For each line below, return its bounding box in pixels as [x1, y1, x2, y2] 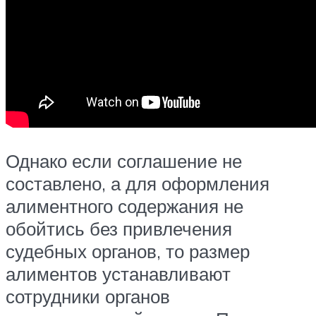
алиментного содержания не [6, 195, 243, 218]
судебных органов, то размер [6, 240, 250, 263]
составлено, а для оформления [6, 172, 269, 195]
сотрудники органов [6, 285, 170, 308]
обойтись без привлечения [6, 217, 232, 241]
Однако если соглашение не [6, 150, 242, 173]
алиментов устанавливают [6, 262, 231, 286]
